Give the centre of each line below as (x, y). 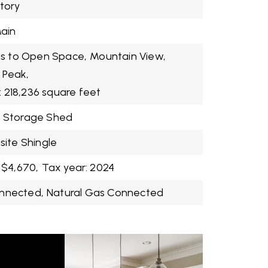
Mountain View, (128, 56)
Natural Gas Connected (105, 193)
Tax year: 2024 (78, 167)
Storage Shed (38, 117)
